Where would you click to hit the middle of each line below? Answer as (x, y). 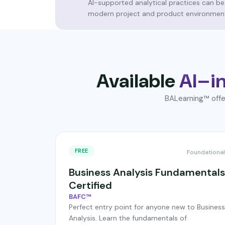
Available (138, 81)
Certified (90, 185)
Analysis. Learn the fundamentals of (128, 218)
